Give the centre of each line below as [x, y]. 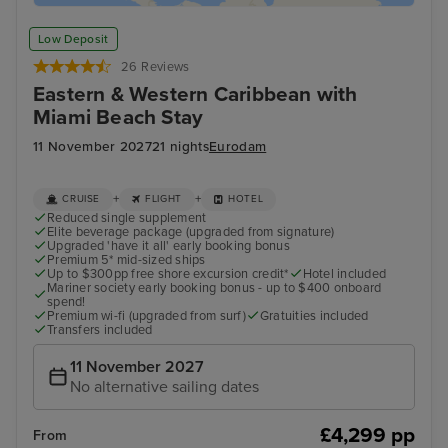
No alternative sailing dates [164, 386]
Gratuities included [314, 316]
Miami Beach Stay [118, 118]
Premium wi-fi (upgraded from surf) [146, 316]
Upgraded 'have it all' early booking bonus [168, 245]
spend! [66, 302]
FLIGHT [163, 199]
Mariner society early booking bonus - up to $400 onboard [214, 288]
